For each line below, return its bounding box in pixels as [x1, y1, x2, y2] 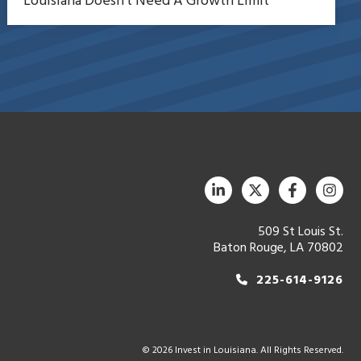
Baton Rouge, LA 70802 [214, 237, 343, 259]
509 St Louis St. [258, 221, 343, 243]
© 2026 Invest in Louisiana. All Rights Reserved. [143, 342, 343, 359]
